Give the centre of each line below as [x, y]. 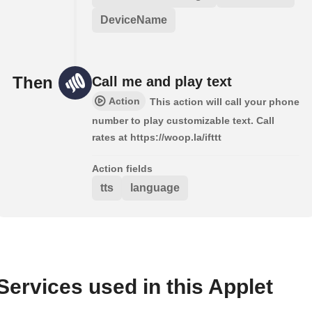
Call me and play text [162, 82]
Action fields [122, 169]
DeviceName [134, 20]
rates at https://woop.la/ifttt [157, 138]
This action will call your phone [225, 102]
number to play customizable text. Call [183, 121]
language [155, 188]
